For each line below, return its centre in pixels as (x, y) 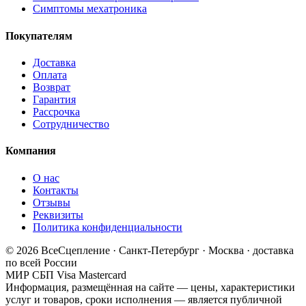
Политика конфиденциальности (108, 227)
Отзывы (52, 202)
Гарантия (54, 99)
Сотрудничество (71, 124)
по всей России (41, 262)
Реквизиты (58, 214)
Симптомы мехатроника (90, 9)
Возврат (52, 87)
